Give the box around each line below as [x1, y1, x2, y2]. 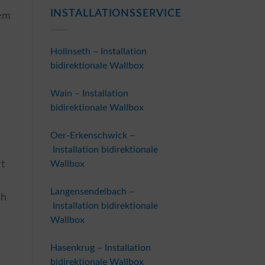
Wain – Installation [50, 88, 128, 98]
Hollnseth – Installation [50, 46, 147, 56]
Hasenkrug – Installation [50, 243, 151, 253]
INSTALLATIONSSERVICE [50, 8, 182, 19]
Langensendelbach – [50, 186, 134, 196]
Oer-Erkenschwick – [50, 130, 135, 140]
